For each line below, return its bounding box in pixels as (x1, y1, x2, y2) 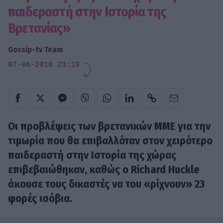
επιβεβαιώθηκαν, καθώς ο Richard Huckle (8, 163, 200, 177)
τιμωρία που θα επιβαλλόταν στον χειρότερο (8, 134, 213, 148)
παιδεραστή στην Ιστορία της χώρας (8, 148, 176, 162)
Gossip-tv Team (8, 44, 63, 54)
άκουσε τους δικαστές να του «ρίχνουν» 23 (8, 177, 205, 191)
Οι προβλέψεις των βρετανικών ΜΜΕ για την (8, 119, 211, 133)
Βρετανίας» (8, 19, 70, 36)
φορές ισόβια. (8, 192, 72, 206)
